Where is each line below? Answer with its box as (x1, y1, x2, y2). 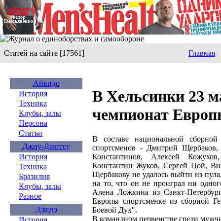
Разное (19, 192, 41, 200)
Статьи (19, 129, 42, 137)
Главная (188, 49, 215, 57)
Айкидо (33, 79, 60, 87)
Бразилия (19, 172, 50, 181)
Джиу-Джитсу (22, 142, 70, 150)
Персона (19, 119, 47, 127)
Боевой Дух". (92, 205, 137, 214)
